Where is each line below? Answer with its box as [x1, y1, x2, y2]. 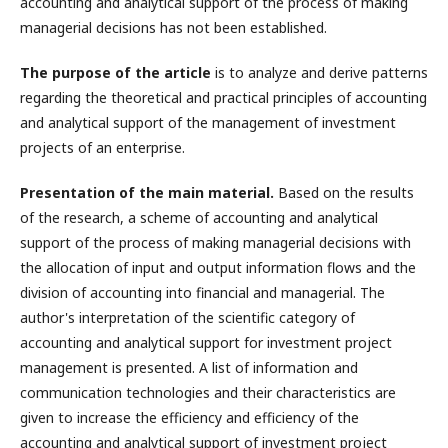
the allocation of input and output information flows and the [20, 257, 416, 277]
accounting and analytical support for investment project [20, 332, 392, 352]
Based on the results [274, 182, 414, 202]
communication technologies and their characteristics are [20, 382, 396, 402]
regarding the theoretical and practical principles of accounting [20, 87, 427, 107]
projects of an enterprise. [20, 137, 185, 157]
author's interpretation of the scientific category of [20, 307, 355, 327]
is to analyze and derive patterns [211, 62, 428, 82]
